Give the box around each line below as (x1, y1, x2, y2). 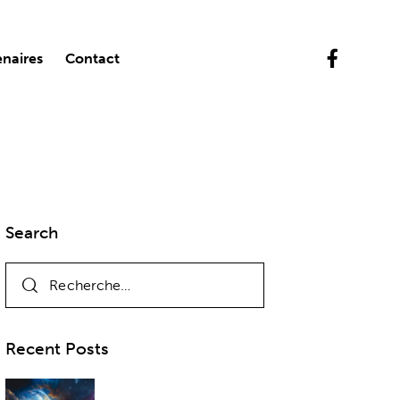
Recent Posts (5, 338, 110, 360)
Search (5, 221, 59, 243)
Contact (65, 49, 121, 67)
